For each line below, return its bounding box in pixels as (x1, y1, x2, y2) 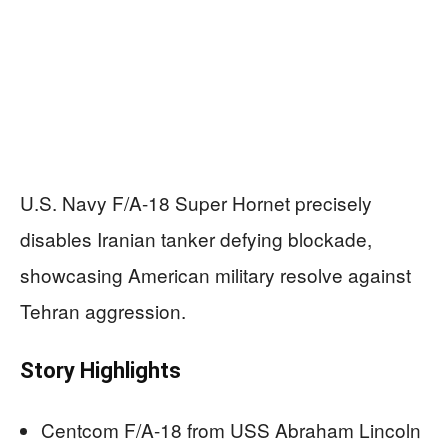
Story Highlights (20, 358, 181, 384)
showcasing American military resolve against (20, 261, 411, 289)
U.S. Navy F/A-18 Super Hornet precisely (20, 189, 372, 217)
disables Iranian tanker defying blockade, (20, 225, 372, 253)
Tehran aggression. (20, 297, 186, 325)
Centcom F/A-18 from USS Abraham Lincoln (41, 416, 421, 444)
